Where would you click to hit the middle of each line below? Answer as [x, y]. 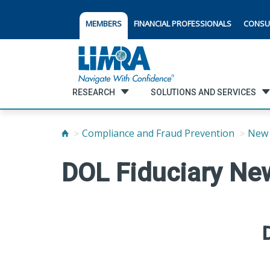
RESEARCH [93, 92]
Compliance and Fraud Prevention [158, 133]
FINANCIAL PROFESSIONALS [183, 24]
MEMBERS [104, 24]
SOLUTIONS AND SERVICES [203, 92]
